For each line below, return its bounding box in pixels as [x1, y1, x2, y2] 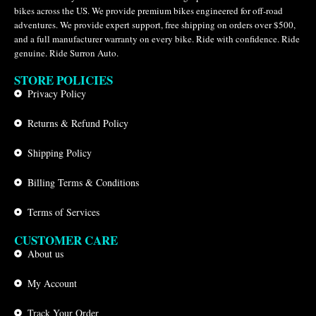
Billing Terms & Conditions [27, 175, 139, 189]
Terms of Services [27, 205, 99, 219]
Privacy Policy [27, 86, 86, 100]
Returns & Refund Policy [27, 116, 128, 130]
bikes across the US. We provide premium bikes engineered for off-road [14, 4, 283, 17]
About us [27, 246, 63, 260]
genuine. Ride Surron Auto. [14, 46, 119, 59]
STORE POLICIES [14, 71, 113, 89]
